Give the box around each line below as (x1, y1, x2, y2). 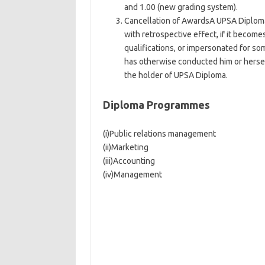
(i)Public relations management (102, 129, 216, 138)
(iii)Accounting (102, 156, 155, 166)
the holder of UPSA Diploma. (124, 70, 228, 80)
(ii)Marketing (102, 143, 148, 152)
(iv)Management (102, 170, 162, 179)
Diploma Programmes (102, 99, 210, 111)
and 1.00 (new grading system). (124, 2, 238, 12)
